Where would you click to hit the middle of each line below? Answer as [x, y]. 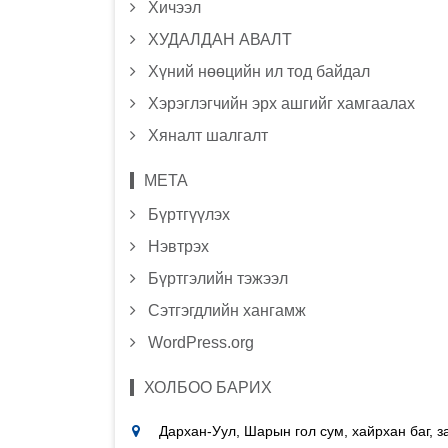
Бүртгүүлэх [188, 214]
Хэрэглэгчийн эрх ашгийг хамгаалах [281, 103]
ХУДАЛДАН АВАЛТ [219, 39]
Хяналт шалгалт [207, 135]
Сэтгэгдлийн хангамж [226, 310]
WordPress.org [200, 342]
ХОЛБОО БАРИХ [208, 387]
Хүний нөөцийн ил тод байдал [258, 71]
